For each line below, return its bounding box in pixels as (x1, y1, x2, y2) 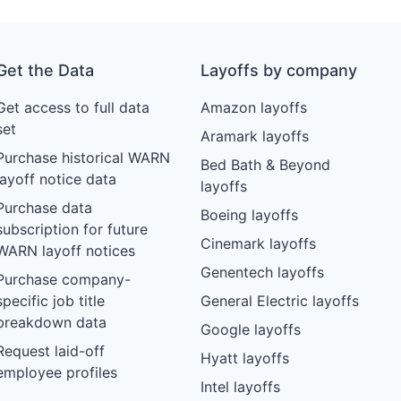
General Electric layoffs (200, 291, 359, 310)
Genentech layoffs (200, 262, 324, 281)
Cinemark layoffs (200, 234, 316, 252)
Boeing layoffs (200, 205, 298, 224)
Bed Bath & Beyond (200, 155, 330, 174)
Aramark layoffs (200, 126, 309, 145)
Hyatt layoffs (200, 348, 289, 367)
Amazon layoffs (200, 98, 307, 116)
